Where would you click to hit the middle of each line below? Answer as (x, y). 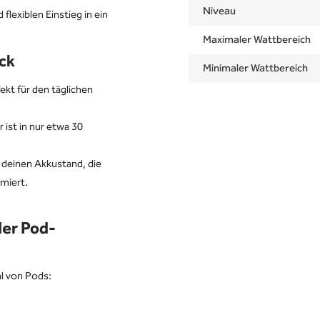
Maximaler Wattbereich (257, 40)
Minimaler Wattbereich (255, 69)
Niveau (219, 11)
